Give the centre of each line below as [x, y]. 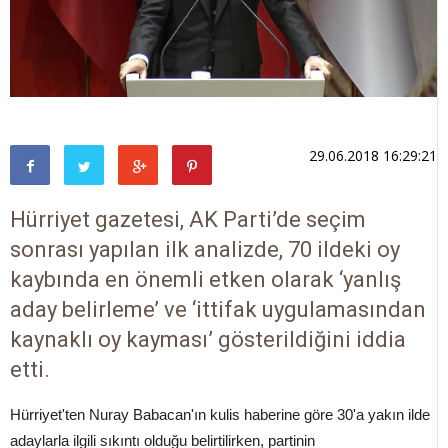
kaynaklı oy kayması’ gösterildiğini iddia [208, 339]
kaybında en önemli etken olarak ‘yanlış [205, 279]
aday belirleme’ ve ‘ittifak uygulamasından [218, 309]
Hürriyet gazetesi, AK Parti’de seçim [188, 219]
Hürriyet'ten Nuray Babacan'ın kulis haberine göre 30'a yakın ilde [220, 414]
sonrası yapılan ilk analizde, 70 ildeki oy [205, 249]
